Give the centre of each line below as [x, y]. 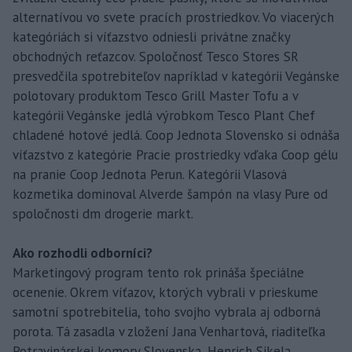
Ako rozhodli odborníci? [82, 253]
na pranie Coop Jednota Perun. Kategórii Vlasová [150, 174]
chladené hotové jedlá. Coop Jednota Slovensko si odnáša [176, 135]
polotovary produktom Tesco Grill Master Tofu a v [155, 95]
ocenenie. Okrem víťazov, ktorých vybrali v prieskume [165, 292]
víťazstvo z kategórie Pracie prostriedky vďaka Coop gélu [175, 154]
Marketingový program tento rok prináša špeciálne [158, 272]
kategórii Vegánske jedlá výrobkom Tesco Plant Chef [164, 115]
